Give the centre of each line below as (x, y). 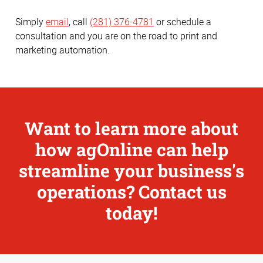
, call (79, 21)
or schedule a (183, 21)
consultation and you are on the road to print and (116, 36)
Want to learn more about (131, 128)
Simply (31, 21)
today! (131, 213)
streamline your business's (131, 170)
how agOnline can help (131, 149)
